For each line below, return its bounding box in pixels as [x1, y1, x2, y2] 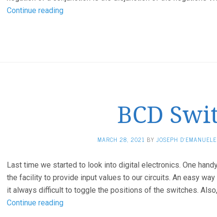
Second [63, 68, 89, 77]
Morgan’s [63, 31, 93, 40]
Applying [63, 5, 93, 15]
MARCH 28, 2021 [97, 135, 145, 144]
